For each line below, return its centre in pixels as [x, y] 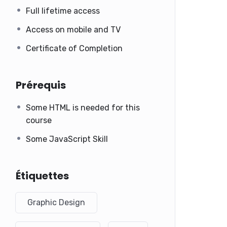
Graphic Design [56, 202]
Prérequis [41, 85]
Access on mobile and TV [73, 29]
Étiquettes [42, 176]
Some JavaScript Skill [67, 139]
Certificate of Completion [74, 48]
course [39, 120]
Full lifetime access [63, 11]
